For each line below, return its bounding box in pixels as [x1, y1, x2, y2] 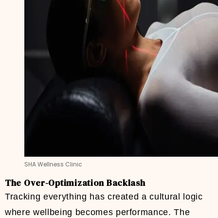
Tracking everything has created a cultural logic [5, 192, 203, 202]
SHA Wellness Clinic [24, 160, 82, 169]
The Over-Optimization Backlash [5, 177, 145, 189]
